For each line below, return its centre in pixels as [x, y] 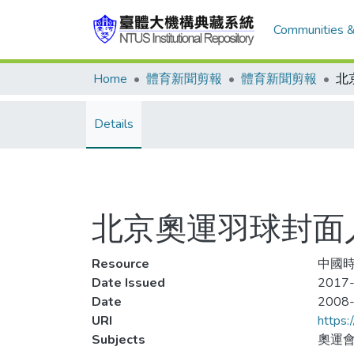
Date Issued [128, 283]
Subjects [119, 340]
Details [114, 124]
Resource [121, 264]
